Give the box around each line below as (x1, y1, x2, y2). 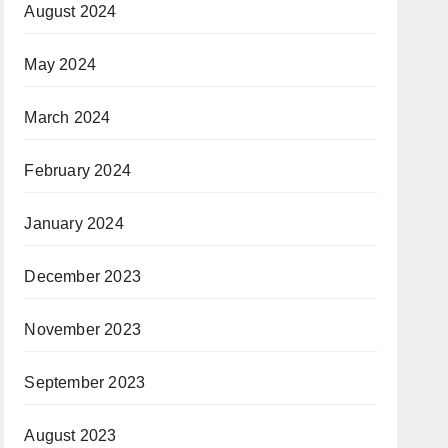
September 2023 (24, 374, 146, 391)
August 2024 (24, 3, 117, 20)
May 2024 (24, 56, 96, 73)
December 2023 (24, 268, 141, 285)
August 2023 (24, 427, 117, 444)
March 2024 (24, 109, 111, 126)
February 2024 (24, 162, 131, 179)
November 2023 (24, 321, 141, 338)
